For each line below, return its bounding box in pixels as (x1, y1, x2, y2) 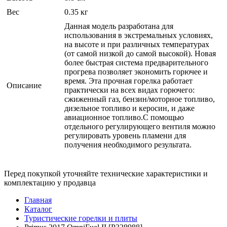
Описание (7, 81, 42, 90)
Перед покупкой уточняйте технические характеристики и (4, 169, 208, 178)
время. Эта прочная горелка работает (64, 76, 193, 85)
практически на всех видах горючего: (64, 85, 195, 94)
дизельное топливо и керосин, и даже (64, 103, 195, 112)
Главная (24, 195, 52, 204)
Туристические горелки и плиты (24, 213, 137, 222)
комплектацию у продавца (4, 178, 96, 187)
